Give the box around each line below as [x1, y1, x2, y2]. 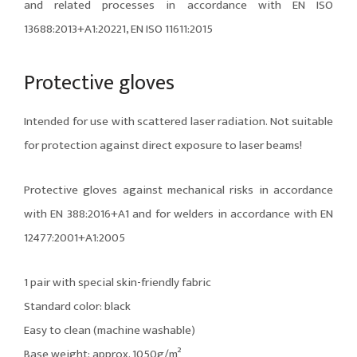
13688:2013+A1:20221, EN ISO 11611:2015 [24, 18, 213, 39]
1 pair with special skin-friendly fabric [24, 273, 211, 293]
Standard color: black [24, 296, 131, 317]
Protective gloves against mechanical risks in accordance [24, 179, 333, 200]
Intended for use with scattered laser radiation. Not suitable [24, 111, 333, 131]
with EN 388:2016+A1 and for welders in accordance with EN [24, 203, 333, 224]
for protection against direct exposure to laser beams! [24, 135, 302, 155]
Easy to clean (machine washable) [24, 320, 195, 341]
